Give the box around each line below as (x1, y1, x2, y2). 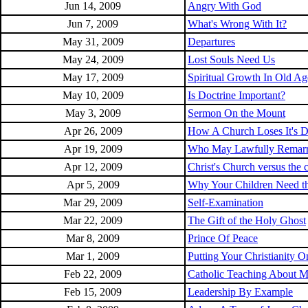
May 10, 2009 (62, 89, 124, 101)
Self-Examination (188, 197, 263, 208)
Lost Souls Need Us (188, 54, 275, 65)
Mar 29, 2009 (63, 197, 122, 208)
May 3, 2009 (65, 107, 121, 119)
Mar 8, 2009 (66, 232, 120, 244)
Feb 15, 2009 (64, 286, 122, 298)
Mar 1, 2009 (66, 250, 120, 262)
